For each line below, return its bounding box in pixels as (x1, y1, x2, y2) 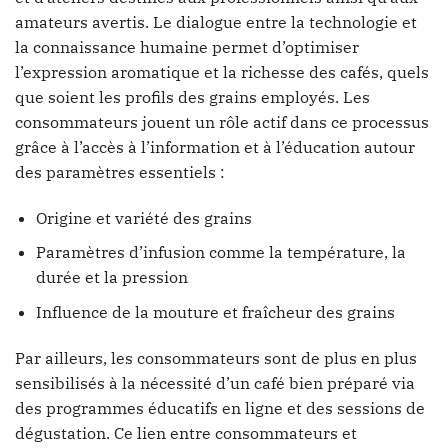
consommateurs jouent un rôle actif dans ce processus (15, 112, 429, 133)
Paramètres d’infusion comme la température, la (35, 242, 406, 263)
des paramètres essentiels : (15, 162, 225, 183)
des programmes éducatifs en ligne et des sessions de (15, 397, 425, 418)
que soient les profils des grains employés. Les (15, 87, 370, 108)
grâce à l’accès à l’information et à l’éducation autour (15, 137, 415, 158)
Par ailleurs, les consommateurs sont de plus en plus (15, 347, 417, 368)
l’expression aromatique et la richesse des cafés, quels (15, 62, 429, 83)
